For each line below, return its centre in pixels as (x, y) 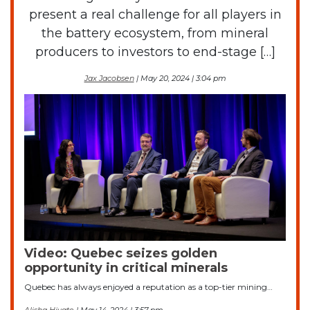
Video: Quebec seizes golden (121, 254)
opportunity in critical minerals (129, 268)
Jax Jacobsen (109, 78)
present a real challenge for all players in (155, 14)
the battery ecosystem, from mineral (155, 33)
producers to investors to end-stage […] (155, 52)
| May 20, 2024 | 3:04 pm (180, 78)
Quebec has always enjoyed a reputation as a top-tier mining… (148, 287)
